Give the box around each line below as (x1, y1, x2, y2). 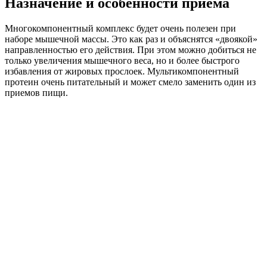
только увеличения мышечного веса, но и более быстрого (5, 55, 240, 66)
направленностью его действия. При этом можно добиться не (5, 44, 256, 55)
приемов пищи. (5, 87, 68, 98)
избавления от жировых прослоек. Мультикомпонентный (5, 66, 239, 76)
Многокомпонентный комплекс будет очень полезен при (5, 23, 236, 33)
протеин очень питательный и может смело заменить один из (5, 76, 256, 87)
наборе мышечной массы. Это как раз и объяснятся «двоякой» (5, 33, 257, 44)
